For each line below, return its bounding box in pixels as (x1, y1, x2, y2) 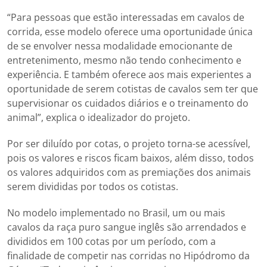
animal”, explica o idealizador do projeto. (7, 111, 190, 125)
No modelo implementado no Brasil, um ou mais (7, 206, 225, 220)
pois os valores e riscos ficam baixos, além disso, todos (7, 151, 254, 165)
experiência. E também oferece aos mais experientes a (7, 68, 252, 82)
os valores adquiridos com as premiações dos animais (7, 166, 251, 179)
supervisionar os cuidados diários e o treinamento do (7, 97, 249, 110)
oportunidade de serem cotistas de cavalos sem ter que (7, 82, 258, 96)
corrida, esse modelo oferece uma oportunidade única (7, 25, 253, 39)
